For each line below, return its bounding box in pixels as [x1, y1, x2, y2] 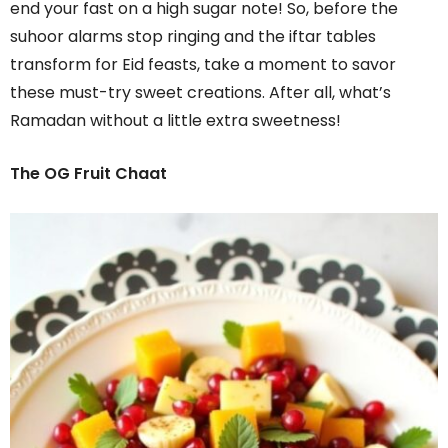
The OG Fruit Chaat [10, 161, 167, 185]
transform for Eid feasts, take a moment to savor [10, 52, 396, 76]
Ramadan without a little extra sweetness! [10, 108, 341, 132]
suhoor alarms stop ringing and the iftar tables [10, 24, 376, 48]
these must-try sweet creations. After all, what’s [10, 80, 391, 104]
